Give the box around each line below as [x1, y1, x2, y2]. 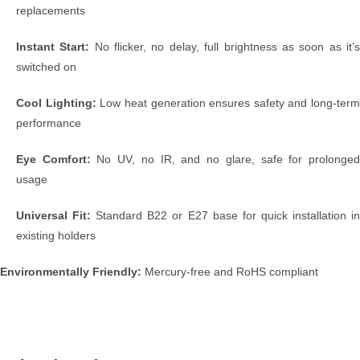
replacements [16, 3, 85, 17]
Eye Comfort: [16, 152, 91, 166]
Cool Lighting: [16, 96, 96, 109]
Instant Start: [16, 39, 90, 53]
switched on [16, 59, 76, 73]
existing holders [16, 228, 96, 242]
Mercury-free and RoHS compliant [141, 264, 318, 278]
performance [16, 116, 81, 129]
